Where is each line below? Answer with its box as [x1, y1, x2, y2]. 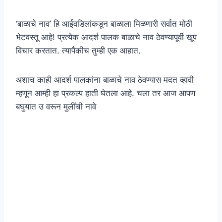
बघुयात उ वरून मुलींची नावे [16, 102, 96, 112]
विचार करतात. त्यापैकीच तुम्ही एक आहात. [16, 46, 141, 56]
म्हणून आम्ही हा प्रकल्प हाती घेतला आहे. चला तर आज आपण [16, 88, 195, 99]
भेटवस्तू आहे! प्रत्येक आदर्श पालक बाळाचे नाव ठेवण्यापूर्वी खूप [16, 32, 197, 43]
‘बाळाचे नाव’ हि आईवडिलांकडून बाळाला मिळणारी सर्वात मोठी [16, 19, 192, 29]
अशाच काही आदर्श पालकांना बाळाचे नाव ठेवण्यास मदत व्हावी [16, 75, 194, 85]
